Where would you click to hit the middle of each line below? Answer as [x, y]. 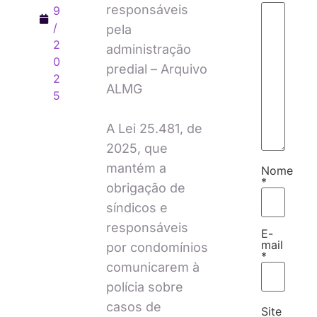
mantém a [136, 168]
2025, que [137, 148]
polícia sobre [144, 287]
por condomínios [157, 247]
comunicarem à [152, 267]
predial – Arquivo [156, 69]
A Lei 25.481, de [154, 128]
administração [148, 49]
